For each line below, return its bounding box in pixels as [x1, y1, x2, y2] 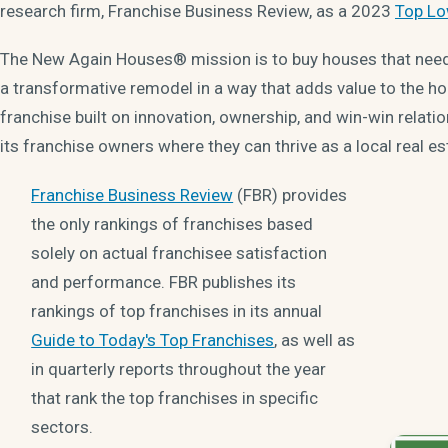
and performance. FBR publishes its [31, 271, 297, 292]
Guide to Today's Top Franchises [31, 329, 275, 350]
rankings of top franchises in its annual [31, 300, 323, 321]
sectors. [31, 416, 94, 437]
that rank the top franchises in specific [31, 387, 319, 408]
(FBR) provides [233, 184, 348, 205]
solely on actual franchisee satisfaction [31, 242, 328, 263]
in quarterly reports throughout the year [31, 358, 327, 379]
